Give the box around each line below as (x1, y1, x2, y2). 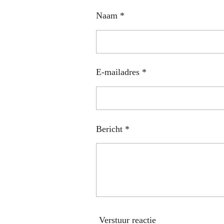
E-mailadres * (96, 67, 146, 77)
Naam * (96, 10, 124, 21)
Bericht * (96, 123, 129, 134)
